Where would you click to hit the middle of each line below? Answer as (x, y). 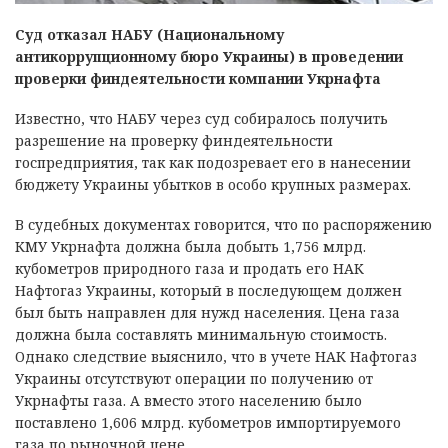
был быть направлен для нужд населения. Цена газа (207, 313)
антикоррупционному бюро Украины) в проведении (209, 57)
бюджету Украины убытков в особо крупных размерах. (213, 185)
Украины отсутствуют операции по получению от (194, 379)
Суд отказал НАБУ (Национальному (149, 35)
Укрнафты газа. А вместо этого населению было (188, 401)
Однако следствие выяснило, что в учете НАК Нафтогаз (216, 357)
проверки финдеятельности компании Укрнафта (198, 79)
